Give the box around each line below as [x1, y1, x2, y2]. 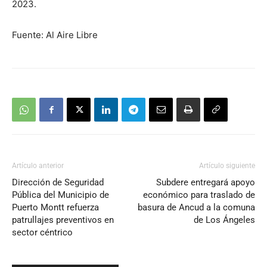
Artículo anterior [12, 161, 64, 170]
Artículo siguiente [199, 161, 255, 170]
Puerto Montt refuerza [12, 201, 99, 213]
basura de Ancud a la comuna [138, 201, 255, 213]
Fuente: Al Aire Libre [12, 29, 98, 41]
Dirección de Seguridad [12, 176, 104, 188]
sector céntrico [12, 226, 73, 238]
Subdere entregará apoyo [156, 176, 255, 188]
